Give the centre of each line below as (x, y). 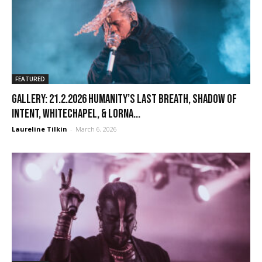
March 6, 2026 (96, 129)
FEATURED (30, 79)
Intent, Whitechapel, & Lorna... (76, 114)
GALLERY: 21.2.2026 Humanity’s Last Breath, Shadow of (124, 99)
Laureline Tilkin (39, 129)
